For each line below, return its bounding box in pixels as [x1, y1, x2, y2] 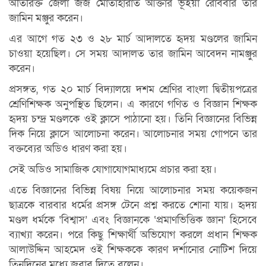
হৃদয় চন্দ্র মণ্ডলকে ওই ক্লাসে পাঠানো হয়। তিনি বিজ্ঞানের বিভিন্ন [9, 112, 257, 126]
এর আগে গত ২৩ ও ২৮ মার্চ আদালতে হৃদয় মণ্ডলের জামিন [9, 32, 257, 46]
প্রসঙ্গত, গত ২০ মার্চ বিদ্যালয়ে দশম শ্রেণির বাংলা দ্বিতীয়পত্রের [9, 83, 257, 96]
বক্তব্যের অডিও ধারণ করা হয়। [9, 142, 127, 156]
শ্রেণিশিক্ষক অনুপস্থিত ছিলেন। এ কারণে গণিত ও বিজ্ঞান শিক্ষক [9, 97, 257, 111]
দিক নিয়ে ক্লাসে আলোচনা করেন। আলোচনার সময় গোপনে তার [9, 127, 257, 141]
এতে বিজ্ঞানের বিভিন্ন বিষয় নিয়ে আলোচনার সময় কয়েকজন [9, 183, 257, 197]
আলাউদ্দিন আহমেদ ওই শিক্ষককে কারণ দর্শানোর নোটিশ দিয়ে [9, 243, 257, 256]
